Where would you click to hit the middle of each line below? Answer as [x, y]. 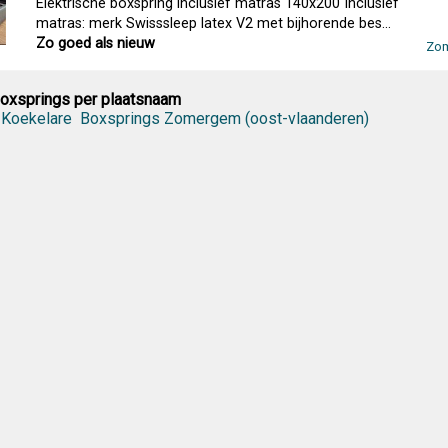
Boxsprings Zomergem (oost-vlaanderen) [224, 118]
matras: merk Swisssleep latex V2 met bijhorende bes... [214, 23]
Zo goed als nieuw [96, 43]
